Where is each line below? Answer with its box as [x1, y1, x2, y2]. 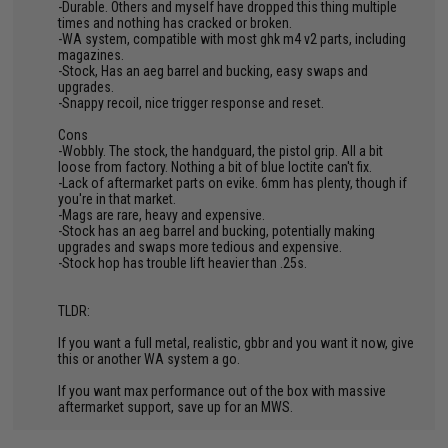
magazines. [58, 47, 125, 63]
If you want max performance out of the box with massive [58, 383, 387, 399]
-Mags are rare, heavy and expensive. [58, 207, 266, 223]
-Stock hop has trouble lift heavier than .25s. [58, 255, 308, 271]
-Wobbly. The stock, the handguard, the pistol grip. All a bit [58, 143, 384, 159]
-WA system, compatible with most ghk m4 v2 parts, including [58, 31, 407, 47]
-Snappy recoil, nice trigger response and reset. [58, 95, 325, 111]
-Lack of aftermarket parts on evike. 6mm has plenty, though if [58, 175, 408, 191]
